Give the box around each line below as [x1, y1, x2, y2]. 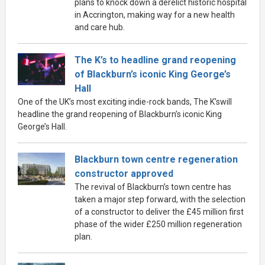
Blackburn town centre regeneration [75, 153, 238, 165]
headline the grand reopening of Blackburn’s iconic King [18, 109, 222, 119]
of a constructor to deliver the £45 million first [75, 206, 244, 216]
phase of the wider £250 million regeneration [75, 219, 242, 229]
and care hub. [75, 22, 125, 32]
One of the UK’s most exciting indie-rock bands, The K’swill [18, 96, 232, 106]
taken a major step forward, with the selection [75, 194, 245, 204]
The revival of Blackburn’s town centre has [75, 182, 231, 192]
